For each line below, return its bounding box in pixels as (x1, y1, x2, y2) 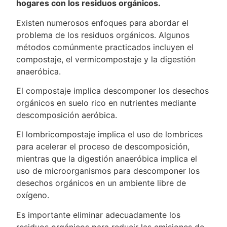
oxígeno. (16, 190, 50, 201)
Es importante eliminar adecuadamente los (16, 209, 181, 220)
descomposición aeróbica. (16, 109, 118, 120)
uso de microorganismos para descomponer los (16, 166, 200, 176)
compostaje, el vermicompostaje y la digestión (16, 54, 196, 64)
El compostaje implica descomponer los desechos (16, 85, 209, 96)
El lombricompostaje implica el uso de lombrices (16, 129, 203, 140)
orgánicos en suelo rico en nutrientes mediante (16, 97, 197, 108)
